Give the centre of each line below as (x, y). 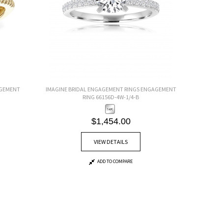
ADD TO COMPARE (115, 162)
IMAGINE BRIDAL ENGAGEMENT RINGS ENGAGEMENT (111, 89)
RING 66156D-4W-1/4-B (111, 97)
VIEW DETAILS (111, 142)
